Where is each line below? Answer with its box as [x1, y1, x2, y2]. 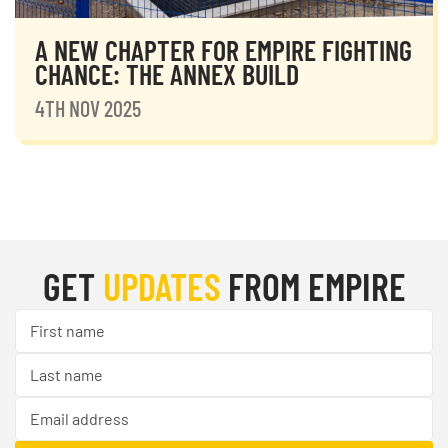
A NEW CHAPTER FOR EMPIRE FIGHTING [35, 33, 412, 68]
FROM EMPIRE [219, 263, 406, 310]
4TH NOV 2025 [35, 95, 141, 122]
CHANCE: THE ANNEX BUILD [35, 57, 299, 92]
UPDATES [102, 263, 220, 310]
